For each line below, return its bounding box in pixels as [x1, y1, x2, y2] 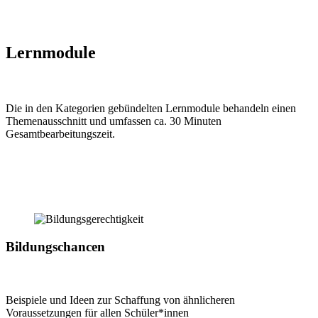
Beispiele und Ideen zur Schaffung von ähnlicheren [6, 293, 235, 306]
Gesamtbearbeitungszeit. [6, 128, 115, 141]
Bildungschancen [6, 238, 105, 254]
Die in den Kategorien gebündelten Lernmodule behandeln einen [6, 102, 296, 115]
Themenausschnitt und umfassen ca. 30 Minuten [6, 115, 221, 128]
